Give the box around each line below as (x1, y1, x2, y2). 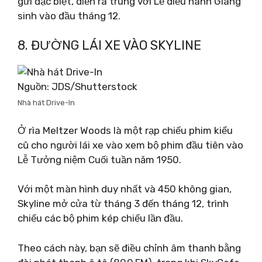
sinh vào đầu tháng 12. (18, 9, 120, 22)
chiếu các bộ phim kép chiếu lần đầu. (18, 212, 183, 224)
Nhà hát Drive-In (18, 98, 75, 107)
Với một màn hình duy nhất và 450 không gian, (18, 183, 232, 195)
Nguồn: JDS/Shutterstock (18, 81, 137, 92)
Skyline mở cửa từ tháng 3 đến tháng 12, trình (18, 198, 229, 209)
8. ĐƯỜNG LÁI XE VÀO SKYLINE (18, 37, 201, 53)
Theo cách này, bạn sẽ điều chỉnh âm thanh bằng (18, 242, 241, 254)
